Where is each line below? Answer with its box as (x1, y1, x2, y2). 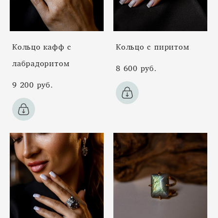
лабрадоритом (12, 55, 70, 71)
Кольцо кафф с (12, 39, 72, 54)
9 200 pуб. (12, 77, 53, 92)
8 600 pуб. (116, 60, 157, 75)
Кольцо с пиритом (116, 39, 189, 54)
